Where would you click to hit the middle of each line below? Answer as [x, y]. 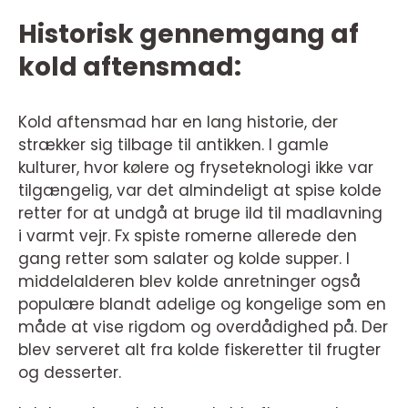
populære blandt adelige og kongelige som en [202, 305]
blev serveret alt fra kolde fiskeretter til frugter [199, 350]
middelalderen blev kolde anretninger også [189, 282]
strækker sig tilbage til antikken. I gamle [173, 145]
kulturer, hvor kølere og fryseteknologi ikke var [196, 168]
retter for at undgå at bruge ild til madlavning [200, 214]
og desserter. [70, 373]
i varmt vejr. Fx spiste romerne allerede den [188, 236]
